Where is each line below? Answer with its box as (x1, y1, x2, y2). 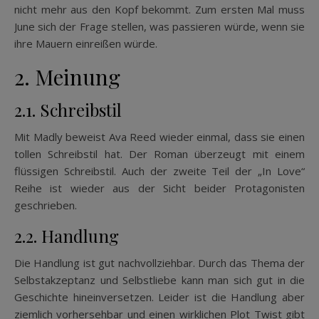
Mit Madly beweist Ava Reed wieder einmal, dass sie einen (14, 129, 305, 144)
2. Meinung (14, 62, 120, 91)
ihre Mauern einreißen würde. (14, 36, 157, 51)
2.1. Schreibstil (14, 98, 122, 121)
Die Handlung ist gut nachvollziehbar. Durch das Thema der (14, 255, 305, 270)
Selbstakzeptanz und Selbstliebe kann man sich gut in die (14, 272, 305, 287)
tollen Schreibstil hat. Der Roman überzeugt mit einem (14, 146, 305, 161)
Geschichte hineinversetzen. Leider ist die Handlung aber (14, 289, 305, 304)
